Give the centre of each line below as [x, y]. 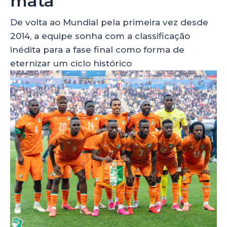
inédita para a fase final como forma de [97, 49]
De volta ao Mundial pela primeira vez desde [109, 22]
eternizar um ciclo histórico [71, 63]
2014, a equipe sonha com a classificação [100, 36]
